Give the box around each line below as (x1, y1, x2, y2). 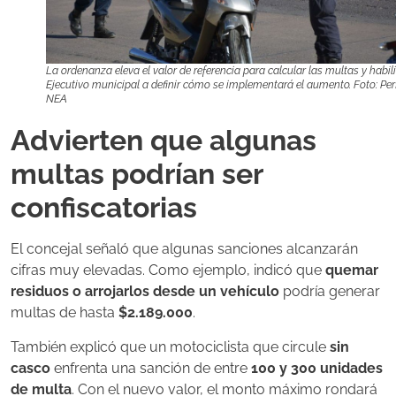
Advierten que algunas (11, 124, 316, 157)
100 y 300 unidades (251, 359, 383, 377)
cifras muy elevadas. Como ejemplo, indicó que (11, 262, 325, 279)
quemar (325, 262, 378, 279)
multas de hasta (11, 304, 118, 322)
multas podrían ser (11, 157, 263, 191)
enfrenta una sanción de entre (50, 359, 251, 377)
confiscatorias (11, 191, 197, 225)
